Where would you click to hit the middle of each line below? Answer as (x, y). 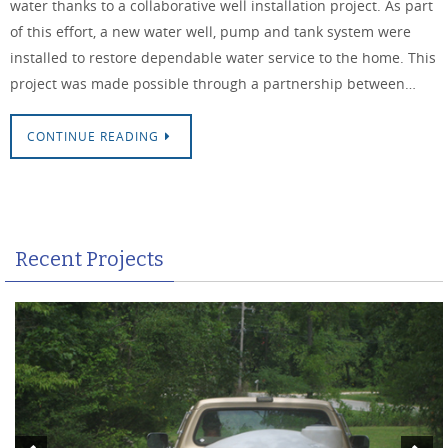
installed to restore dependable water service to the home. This (223, 57)
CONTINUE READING (93, 136)
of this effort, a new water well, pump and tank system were (210, 31)
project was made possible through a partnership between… (213, 83)
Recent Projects (89, 258)
